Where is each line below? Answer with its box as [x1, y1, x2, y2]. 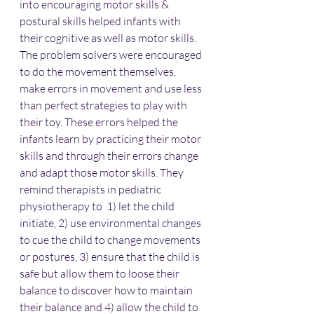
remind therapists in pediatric [20, 182, 163, 196]
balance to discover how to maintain [20, 283, 195, 297]
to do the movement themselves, [20, 64, 178, 78]
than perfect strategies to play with [20, 98, 189, 112]
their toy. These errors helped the [20, 115, 180, 129]
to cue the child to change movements [20, 233, 203, 247]
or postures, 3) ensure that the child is [20, 250, 202, 264]
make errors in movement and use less [20, 81, 204, 95]
